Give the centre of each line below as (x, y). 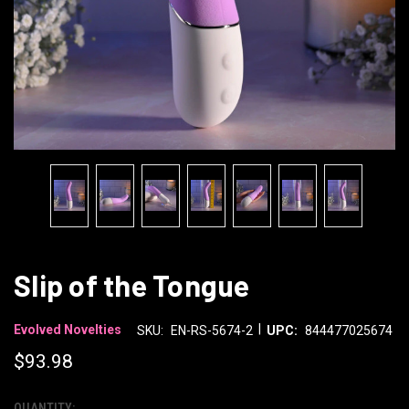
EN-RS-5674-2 (211, 330)
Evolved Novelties (68, 330)
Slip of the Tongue (132, 284)
